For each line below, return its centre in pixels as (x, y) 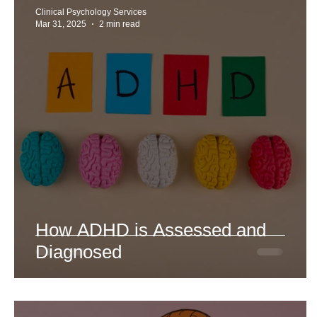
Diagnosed (79, 252)
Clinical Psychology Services (91, 12)
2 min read (120, 24)
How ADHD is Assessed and (151, 230)
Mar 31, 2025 (61, 24)
